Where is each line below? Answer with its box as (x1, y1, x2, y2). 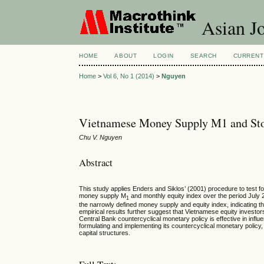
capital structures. (79, 229, 131, 237)
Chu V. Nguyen (79, 134, 123, 141)
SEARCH (190, 52, 217, 59)
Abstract (79, 155, 113, 169)
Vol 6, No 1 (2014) (103, 72, 155, 80)
